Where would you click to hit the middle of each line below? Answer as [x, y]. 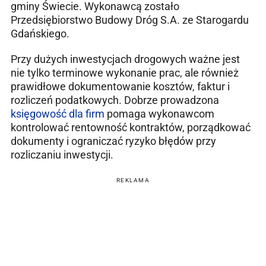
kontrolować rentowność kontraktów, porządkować [131, 127]
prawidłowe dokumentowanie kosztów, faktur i [120, 86]
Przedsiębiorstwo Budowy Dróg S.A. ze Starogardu [130, 20]
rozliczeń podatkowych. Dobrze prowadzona [115, 100]
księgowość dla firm [58, 113]
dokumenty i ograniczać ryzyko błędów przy [113, 141]
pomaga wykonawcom [159, 113]
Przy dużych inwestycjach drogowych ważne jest [125, 59]
